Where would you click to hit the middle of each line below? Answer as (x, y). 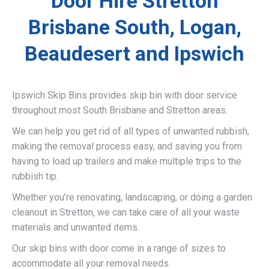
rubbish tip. (35, 176)
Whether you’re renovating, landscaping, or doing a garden (132, 197)
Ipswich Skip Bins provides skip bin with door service (125, 95)
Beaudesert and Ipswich (134, 53)
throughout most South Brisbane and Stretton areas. (120, 110)
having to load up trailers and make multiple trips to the (127, 161)
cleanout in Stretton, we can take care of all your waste (126, 212)
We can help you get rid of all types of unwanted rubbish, (131, 131)
